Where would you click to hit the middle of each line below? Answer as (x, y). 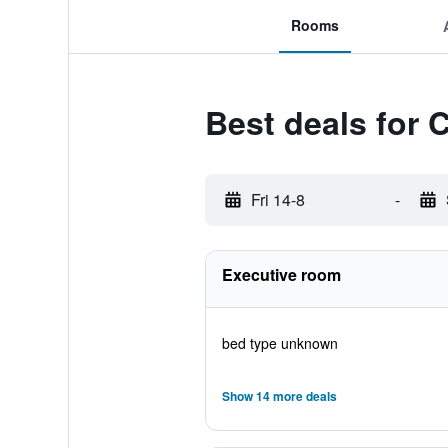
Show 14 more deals (279, 396)
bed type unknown (279, 343)
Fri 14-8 (277, 199)
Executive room (281, 274)
